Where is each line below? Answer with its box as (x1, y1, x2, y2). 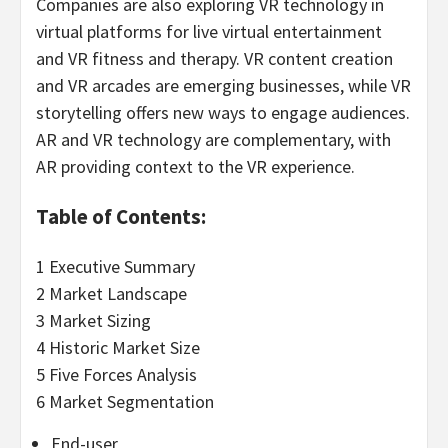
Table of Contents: (36, 202, 206, 230)
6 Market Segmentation (36, 389, 214, 413)
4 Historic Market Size (36, 335, 200, 359)
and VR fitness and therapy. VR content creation (36, 46, 393, 70)
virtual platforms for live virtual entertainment (36, 19, 382, 43)
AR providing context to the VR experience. (36, 154, 355, 178)
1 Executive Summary (36, 254, 195, 278)
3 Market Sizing (36, 308, 151, 332)
